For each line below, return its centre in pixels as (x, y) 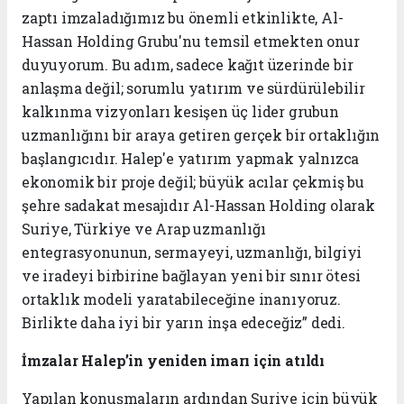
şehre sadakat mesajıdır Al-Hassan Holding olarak (198, 206)
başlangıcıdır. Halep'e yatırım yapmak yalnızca (191, 159)
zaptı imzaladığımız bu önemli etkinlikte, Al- (183, 18)
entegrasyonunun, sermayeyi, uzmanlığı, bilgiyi (192, 252)
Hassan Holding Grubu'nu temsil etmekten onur (191, 41)
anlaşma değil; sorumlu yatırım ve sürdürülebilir (193, 88)
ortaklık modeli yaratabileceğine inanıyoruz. (181, 299)
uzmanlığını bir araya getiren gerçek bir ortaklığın (201, 135)
